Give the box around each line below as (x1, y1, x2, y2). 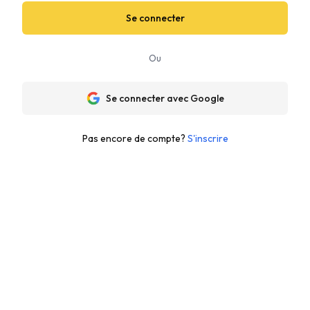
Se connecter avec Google (105, 92, 224, 104)
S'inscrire (187, 132, 228, 145)
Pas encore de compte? (82, 132, 185, 145)
